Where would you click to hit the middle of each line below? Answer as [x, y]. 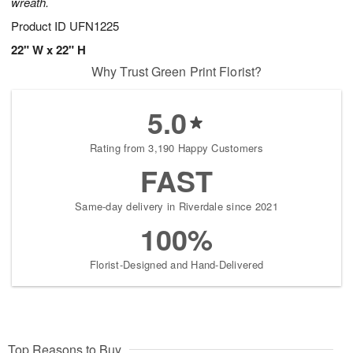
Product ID [40, 26]
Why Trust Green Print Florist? [176, 72]
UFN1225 [94, 26]
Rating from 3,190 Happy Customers [176, 148]
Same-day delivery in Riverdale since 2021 [176, 206]
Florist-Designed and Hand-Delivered [176, 265]
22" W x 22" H [48, 50]
